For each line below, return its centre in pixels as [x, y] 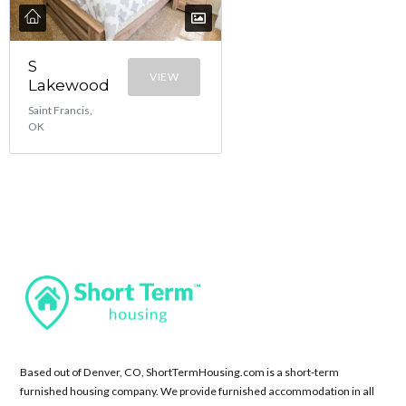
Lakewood [69, 85]
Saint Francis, [60, 110]
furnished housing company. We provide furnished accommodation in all [198, 391]
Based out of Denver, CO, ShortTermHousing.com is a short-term [180, 372]
